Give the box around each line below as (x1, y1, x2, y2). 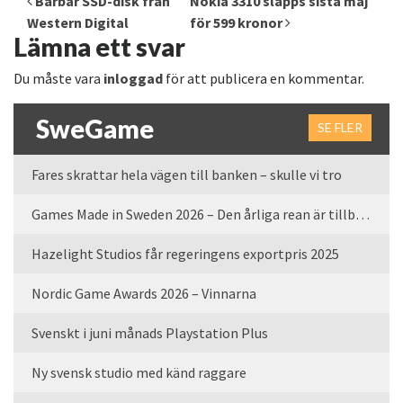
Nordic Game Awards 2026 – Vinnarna (31, 284, 256, 303)
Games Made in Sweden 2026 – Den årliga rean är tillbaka (355, 205, 370, 224)
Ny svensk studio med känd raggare (31, 363, 246, 382)
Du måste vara (13, 69, 103, 88)
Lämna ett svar (13, 31, 185, 63)
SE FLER (318, 120, 363, 136)
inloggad (103, 69, 163, 88)
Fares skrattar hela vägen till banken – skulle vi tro (31, 166, 342, 184)
